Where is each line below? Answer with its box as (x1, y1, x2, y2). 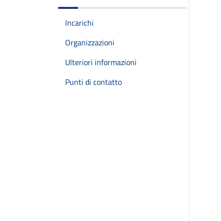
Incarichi (65, 17, 94, 29)
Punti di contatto (65, 76, 122, 88)
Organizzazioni (65, 37, 114, 48)
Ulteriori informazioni (65, 56, 137, 68)
